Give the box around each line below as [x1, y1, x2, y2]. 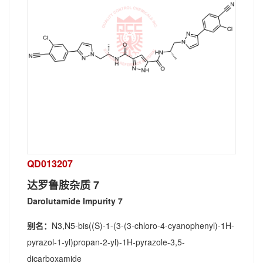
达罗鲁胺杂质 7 [27, 177, 99, 193]
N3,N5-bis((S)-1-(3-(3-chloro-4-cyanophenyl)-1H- [52, 220, 234, 231]
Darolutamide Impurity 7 [27, 195, 123, 207]
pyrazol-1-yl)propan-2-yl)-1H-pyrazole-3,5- [27, 236, 185, 248]
